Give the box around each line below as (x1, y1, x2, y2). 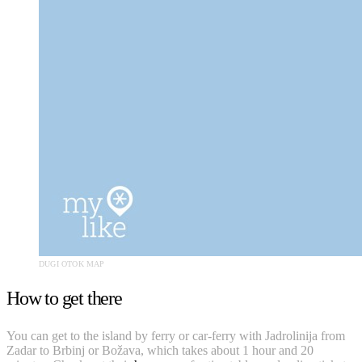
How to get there (6, 287, 122, 309)
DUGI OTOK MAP (39, 259, 105, 268)
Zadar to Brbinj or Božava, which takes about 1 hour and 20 (6, 343, 314, 357)
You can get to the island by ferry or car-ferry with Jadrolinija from (6, 328, 345, 343)
